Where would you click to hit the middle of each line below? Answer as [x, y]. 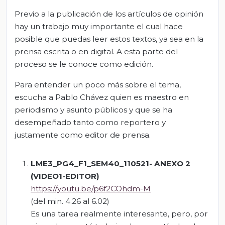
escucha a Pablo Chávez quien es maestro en [102, 97]
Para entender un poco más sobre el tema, [98, 84]
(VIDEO [45, 176]
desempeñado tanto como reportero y [90, 122]
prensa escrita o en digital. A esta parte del [96, 51]
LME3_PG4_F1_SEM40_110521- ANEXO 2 [110, 163]
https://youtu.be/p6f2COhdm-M [91, 188]
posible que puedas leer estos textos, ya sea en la [109, 39]
